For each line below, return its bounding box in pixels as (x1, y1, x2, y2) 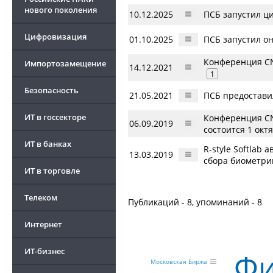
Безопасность (24, 85, 79, 96)
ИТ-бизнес (24, 246, 65, 257)
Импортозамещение (24, 58, 106, 69)
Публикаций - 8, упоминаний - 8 (128, 196, 262, 208)
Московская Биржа (150, 257, 207, 266)
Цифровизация (24, 31, 87, 42)
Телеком (24, 192, 57, 203)
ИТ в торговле (24, 165, 80, 176)
